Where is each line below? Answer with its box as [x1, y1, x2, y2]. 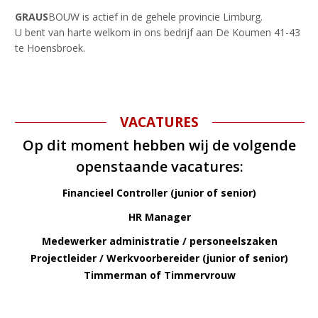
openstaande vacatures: [75, 157, 243, 176]
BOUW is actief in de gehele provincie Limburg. [48, 10, 263, 23]
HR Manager [128, 210, 191, 224]
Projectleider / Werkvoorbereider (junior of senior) [31, 251, 288, 265]
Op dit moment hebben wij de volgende [23, 136, 296, 155]
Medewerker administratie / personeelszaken [41, 234, 278, 248]
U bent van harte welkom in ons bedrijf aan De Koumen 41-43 [14, 26, 300, 39]
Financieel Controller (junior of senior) [62, 186, 256, 199]
